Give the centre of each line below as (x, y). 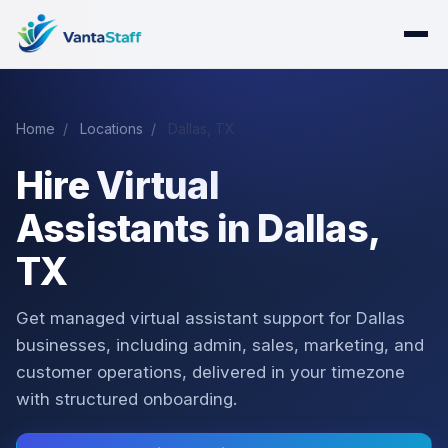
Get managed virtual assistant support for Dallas (210, 318)
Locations (111, 128)
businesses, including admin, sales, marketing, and (220, 345)
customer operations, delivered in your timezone (210, 372)
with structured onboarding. (126, 399)
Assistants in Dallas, (197, 228)
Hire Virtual (117, 185)
